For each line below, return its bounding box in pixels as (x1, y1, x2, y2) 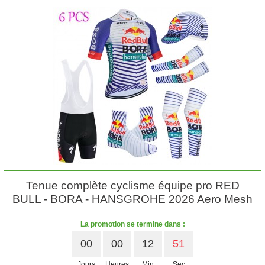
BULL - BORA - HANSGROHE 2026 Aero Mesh (12, 193, 253, 205)
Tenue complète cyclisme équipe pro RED (25, 179, 240, 192)
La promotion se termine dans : (80, 220, 185, 228)
